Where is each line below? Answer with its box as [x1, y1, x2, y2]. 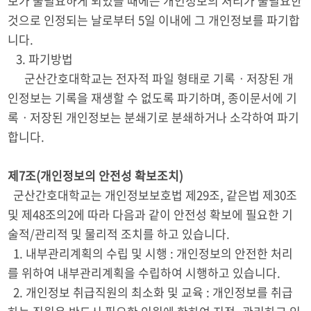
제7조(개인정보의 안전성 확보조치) [8, 167, 184, 184]
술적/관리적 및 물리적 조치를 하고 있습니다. [8, 225, 230, 242]
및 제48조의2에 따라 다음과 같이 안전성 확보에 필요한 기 [8, 205, 294, 223]
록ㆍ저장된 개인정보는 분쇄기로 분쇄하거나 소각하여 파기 [8, 108, 300, 126]
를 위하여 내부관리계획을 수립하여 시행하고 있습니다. [8, 264, 281, 281]
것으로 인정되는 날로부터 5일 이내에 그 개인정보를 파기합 [8, 11, 301, 28]
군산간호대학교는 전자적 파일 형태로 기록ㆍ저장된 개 [8, 69, 294, 87]
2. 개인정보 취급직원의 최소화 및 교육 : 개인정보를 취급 [8, 283, 294, 301]
